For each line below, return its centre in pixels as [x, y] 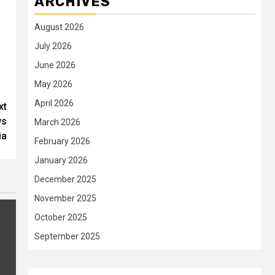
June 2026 [55, 65]
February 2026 [62, 141]
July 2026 [53, 46]
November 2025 [65, 198]
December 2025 [65, 179]
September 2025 [67, 236]
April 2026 [54, 103]
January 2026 [61, 160]
